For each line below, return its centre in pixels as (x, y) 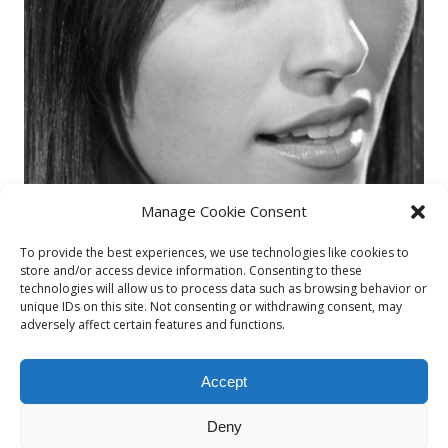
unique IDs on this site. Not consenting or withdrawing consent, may (211, 306)
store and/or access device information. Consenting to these (191, 270)
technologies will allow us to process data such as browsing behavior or (223, 288)
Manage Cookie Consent (224, 211)
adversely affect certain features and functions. (152, 324)
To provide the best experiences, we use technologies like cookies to (214, 252)
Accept (224, 381)
